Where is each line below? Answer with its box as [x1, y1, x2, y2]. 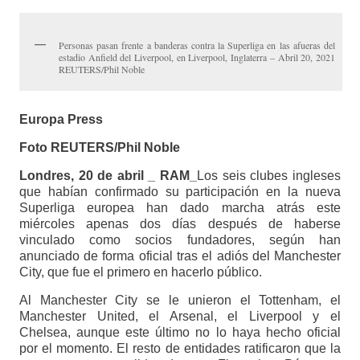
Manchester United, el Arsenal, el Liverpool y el [18, 309, 342, 323]
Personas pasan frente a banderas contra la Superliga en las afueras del [58, 38, 336, 51]
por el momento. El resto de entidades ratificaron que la [18, 341, 342, 355]
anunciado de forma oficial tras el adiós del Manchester [18, 248, 342, 263]
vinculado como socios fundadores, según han [18, 232, 342, 247]
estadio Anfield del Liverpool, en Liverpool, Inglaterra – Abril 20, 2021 [58, 50, 336, 63]
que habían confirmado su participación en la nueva [18, 184, 342, 198]
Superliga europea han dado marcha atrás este [18, 200, 342, 215]
